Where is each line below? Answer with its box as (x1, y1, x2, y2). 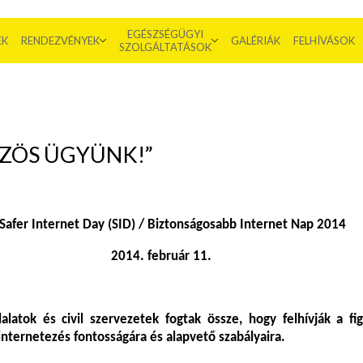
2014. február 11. (111, 250, 211, 263)
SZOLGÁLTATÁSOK (119, 41, 211, 53)
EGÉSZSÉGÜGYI (127, 28, 203, 41)
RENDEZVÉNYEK (21, 34, 100, 47)
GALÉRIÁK (231, 34, 280, 47)
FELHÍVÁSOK (293, 34, 355, 47)
